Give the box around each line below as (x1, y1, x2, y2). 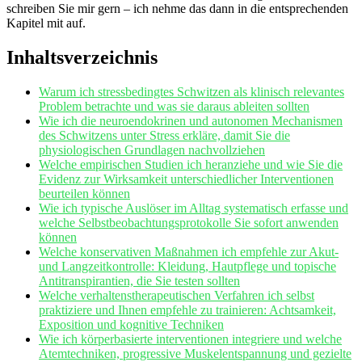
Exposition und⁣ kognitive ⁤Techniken (39, 317, 224, 331)
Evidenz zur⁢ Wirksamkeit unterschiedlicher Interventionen (39, 171, 334, 186)
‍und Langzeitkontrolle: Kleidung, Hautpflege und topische (39, 259, 336, 273)
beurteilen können (39, 186, 130, 200)
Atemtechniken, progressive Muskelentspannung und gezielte (39, 346, 351, 360)
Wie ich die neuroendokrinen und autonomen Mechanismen (39, 113, 343, 128)
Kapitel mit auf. (6, 15, 86, 30)
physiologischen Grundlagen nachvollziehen (39, 142, 265, 157)
